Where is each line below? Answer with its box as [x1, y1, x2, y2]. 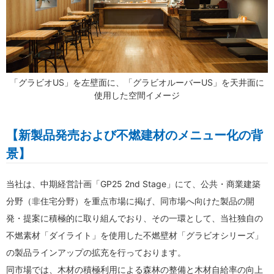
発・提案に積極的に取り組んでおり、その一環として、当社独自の [6, 213, 263, 224]
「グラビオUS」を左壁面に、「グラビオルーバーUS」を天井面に [10, 77, 264, 88]
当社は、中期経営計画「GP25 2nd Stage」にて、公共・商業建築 [6, 179, 261, 190]
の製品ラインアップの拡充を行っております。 [6, 247, 186, 258]
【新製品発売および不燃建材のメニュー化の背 [6, 128, 263, 143]
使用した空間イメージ [94, 90, 180, 101]
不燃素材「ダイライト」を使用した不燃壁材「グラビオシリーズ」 [6, 230, 263, 241]
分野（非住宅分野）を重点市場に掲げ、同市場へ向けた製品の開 [6, 196, 254, 207]
